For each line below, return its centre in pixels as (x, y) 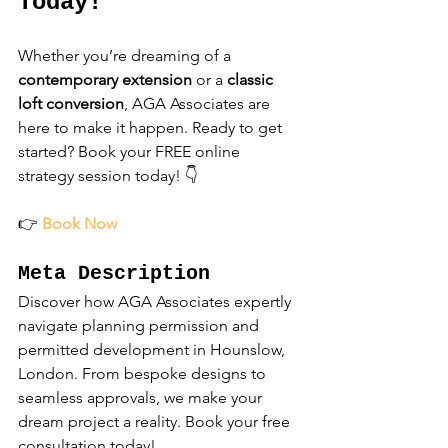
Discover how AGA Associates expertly (156, 302)
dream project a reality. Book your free (156, 422)
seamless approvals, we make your (142, 398)
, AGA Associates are (199, 104)
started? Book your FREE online (131, 152)
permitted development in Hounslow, (153, 350)
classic (252, 80)
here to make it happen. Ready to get (152, 128)
